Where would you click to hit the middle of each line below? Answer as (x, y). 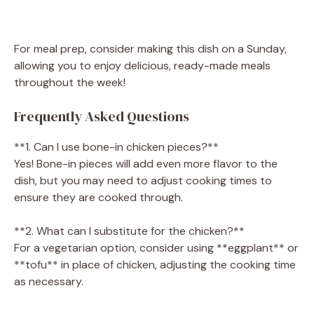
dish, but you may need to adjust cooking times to (143, 180)
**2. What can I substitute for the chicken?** (129, 231)
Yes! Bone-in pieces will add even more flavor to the (146, 163)
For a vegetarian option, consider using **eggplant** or (156, 247)
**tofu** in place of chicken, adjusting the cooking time (155, 264)
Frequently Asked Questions (102, 116)
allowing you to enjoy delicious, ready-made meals (142, 65)
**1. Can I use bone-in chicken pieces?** (116, 146)
